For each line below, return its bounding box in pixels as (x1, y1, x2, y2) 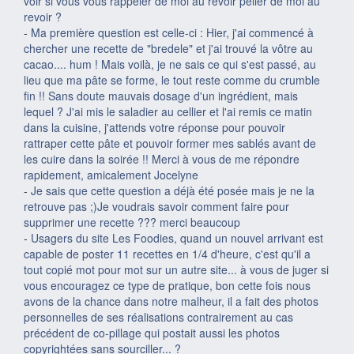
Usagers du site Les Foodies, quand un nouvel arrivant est (31, 230, 323, 246)
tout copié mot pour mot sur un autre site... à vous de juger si (24, 262, 329, 277)
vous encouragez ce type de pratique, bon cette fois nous (24, 277, 311, 293)
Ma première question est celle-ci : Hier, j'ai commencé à (31, 24, 314, 40)
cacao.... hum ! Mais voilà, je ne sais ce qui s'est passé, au (24, 56, 316, 72)
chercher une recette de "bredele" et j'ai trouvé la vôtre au (24, 40, 313, 56)
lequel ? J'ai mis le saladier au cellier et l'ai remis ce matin (24, 104, 312, 119)
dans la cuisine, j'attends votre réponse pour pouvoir (24, 119, 285, 135)
